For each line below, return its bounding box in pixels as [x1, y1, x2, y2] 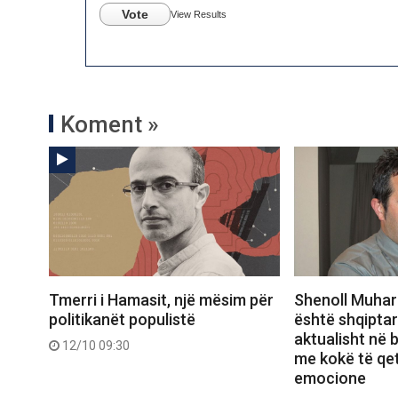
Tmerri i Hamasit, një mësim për [49, 291, 274, 310]
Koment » [60, 111, 159, 138]
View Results [171, 9, 227, 20]
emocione [293, 369, 366, 388]
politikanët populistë [49, 310, 195, 330]
